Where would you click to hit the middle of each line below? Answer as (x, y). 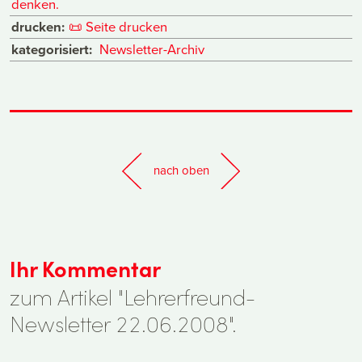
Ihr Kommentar (85, 268)
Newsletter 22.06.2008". (123, 323)
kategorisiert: (52, 50)
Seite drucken (126, 27)
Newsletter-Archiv (152, 49)
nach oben (181, 170)
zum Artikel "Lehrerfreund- (133, 296)
